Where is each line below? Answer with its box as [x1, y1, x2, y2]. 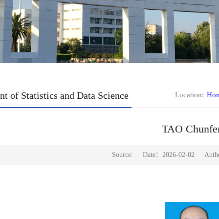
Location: [175, 91, 206, 99]
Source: [111, 151, 133, 159]
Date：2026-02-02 [142, 151, 195, 159]
